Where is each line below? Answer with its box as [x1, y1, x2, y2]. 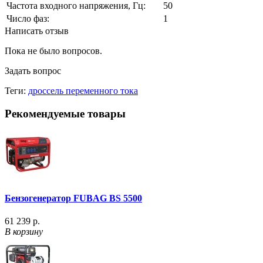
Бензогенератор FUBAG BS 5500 [5, 193, 142, 203]
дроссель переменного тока [28, 85, 138, 96]
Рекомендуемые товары [5, 107, 126, 120]
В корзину [5, 226, 43, 237]
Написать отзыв [5, 25, 69, 36]
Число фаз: [6, 13, 49, 23]
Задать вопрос [5, 65, 61, 76]
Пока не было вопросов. [5, 45, 102, 56]
